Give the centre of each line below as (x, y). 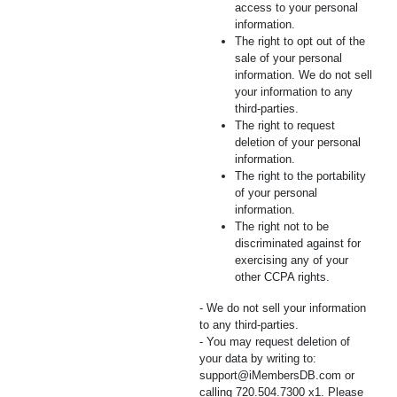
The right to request (285, 125)
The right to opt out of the (300, 41)
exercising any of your (292, 260)
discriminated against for (298, 243)
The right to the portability (300, 176)
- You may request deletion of (275, 342)
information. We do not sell (304, 75)
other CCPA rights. (282, 277)
